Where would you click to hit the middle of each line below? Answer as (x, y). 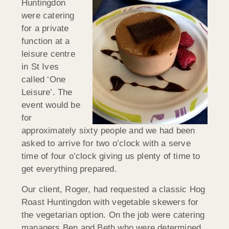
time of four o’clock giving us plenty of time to (111, 156)
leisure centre (48, 54)
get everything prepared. (69, 169)
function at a (46, 41)
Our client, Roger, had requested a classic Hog (113, 189)
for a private (45, 29)
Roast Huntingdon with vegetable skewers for (110, 202)
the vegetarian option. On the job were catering (113, 215)
